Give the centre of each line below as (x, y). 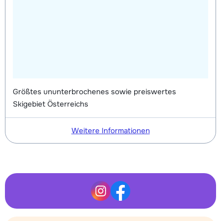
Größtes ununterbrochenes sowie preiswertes (94, 92)
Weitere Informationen (110, 130)
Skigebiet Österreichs (51, 104)
